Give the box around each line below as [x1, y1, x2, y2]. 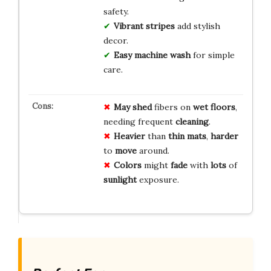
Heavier [113, 130, 145, 142]
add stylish [174, 20, 220, 31]
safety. [103, 5, 129, 17]
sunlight [103, 174, 137, 185]
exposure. [136, 174, 179, 185]
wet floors [192, 101, 235, 113]
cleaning [175, 116, 209, 127]
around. [136, 145, 169, 156]
